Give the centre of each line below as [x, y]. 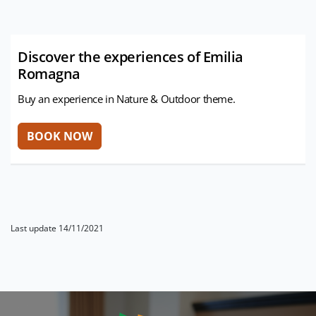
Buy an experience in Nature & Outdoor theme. [127, 99]
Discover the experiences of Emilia [130, 57]
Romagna [49, 74]
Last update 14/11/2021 [57, 229]
